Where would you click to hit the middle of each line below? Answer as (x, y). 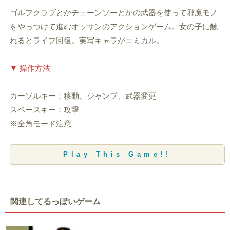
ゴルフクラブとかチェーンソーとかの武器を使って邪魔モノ (113, 12)
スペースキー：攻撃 (44, 109)
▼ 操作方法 (30, 68)
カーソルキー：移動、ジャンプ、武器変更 (83, 95)
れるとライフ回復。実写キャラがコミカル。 (87, 40)
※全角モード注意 (40, 123)
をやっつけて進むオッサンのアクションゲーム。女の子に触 (113, 26)
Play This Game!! (117, 155)
